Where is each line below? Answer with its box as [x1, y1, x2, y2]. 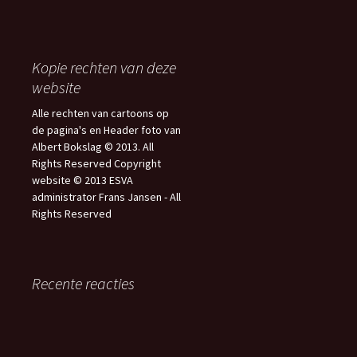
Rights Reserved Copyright [32, 156, 161, 171]
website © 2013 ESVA [32, 173, 133, 187]
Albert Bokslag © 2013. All [32, 139, 154, 154]
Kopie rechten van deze [32, 57, 176, 77]
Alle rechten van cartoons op [32, 106, 169, 120]
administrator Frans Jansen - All [32, 190, 181, 204]
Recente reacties [32, 273, 135, 293]
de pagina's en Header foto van [32, 123, 181, 137]
